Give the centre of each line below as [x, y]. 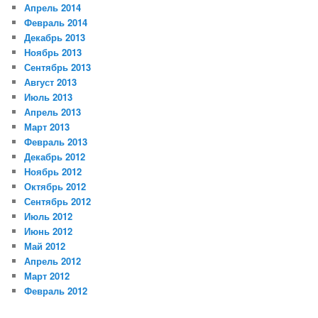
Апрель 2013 [53, 112]
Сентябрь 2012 [58, 202]
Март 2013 [47, 127]
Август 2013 [51, 82]
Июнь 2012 [49, 231]
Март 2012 [47, 276]
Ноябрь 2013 [53, 53]
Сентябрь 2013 [58, 67]
